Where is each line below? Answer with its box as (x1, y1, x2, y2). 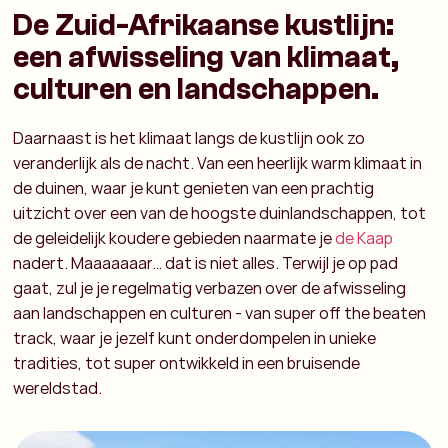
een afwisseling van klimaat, (13, 40, 400, 76)
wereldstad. (13, 377, 103, 400)
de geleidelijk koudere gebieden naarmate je (13, 227, 336, 250)
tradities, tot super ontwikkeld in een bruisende (13, 352, 361, 375)
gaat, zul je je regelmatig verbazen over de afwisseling (13, 277, 407, 300)
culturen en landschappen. (13, 72, 380, 108)
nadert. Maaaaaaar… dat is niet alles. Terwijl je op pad (13, 252, 399, 275)
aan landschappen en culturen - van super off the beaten (13, 302, 427, 325)
